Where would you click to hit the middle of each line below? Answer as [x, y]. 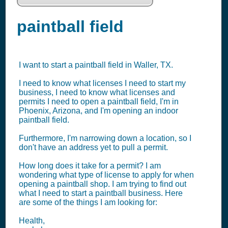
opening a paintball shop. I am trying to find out [103, 184]
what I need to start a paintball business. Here [101, 193]
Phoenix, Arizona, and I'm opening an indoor [98, 111]
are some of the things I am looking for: [88, 202]
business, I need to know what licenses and [97, 92]
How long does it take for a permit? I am [90, 166]
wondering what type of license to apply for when [106, 175]
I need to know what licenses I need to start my [102, 83]
